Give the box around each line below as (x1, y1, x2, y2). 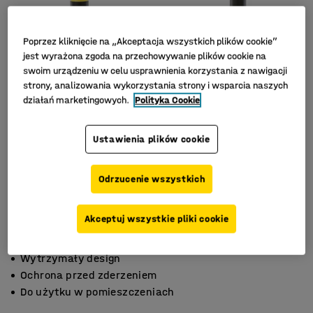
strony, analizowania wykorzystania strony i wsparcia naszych (23, 79, 289, 92)
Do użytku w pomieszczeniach (20, 285, 175, 298)
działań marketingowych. (23, 94, 132, 106)
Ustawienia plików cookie (93, 133, 210, 145)
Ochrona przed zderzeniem (20, 268, 157, 282)
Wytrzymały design (20, 252, 121, 265)
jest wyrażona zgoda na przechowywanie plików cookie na (23, 50, 267, 62)
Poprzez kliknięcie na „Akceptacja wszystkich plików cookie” (23, 35, 278, 48)
